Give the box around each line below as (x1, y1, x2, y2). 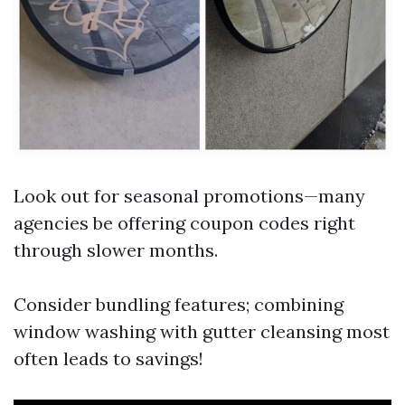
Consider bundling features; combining (14, 293, 344, 316)
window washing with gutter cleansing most (14, 320, 390, 343)
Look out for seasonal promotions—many (14, 184, 365, 207)
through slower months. (14, 239, 218, 261)
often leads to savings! (14, 347, 203, 370)
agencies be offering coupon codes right (14, 212, 355, 234)
